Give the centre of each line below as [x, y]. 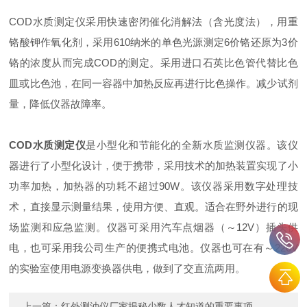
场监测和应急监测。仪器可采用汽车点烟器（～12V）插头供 [153, 227]
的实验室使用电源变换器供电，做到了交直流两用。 [127, 268]
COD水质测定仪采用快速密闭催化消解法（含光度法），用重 [153, 22]
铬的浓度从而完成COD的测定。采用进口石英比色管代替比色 [153, 63]
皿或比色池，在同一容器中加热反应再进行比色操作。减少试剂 [153, 83]
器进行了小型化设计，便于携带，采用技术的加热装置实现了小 [153, 165]
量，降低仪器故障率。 [61, 104]
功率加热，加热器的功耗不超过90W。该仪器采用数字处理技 [153, 186]
